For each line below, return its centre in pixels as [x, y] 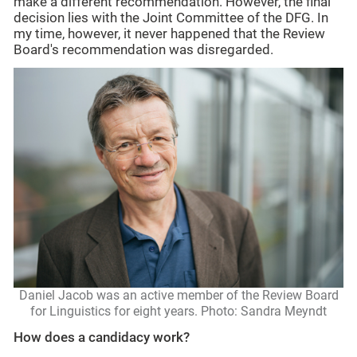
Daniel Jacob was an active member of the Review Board [178, 296]
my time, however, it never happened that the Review [169, 33]
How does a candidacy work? [102, 337]
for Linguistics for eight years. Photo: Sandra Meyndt [178, 312]
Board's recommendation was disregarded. [143, 49]
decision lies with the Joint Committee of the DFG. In [171, 18]
